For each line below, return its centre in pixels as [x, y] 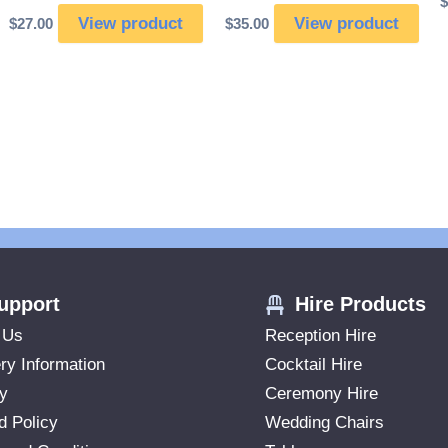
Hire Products [360, 304]
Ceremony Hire [321, 394]
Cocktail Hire [313, 365]
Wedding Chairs [324, 423]
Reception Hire [320, 336]
